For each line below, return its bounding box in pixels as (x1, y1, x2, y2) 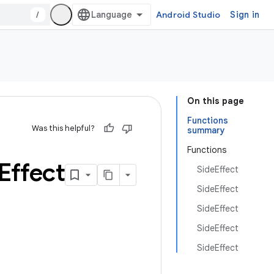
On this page (187, 95, 244, 106)
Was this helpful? (32, 123, 95, 133)
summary (187, 125, 225, 136)
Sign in (230, 9, 259, 20)
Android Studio (155, 9, 221, 20)
